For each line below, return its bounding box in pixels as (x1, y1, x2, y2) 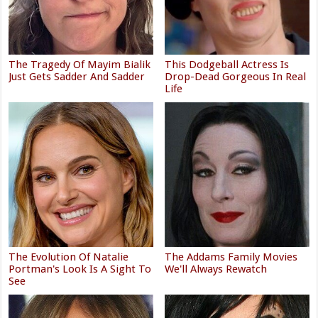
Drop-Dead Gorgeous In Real (165, 70, 307, 84)
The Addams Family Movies (165, 250, 298, 263)
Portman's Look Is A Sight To (9, 262, 152, 275)
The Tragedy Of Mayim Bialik (9, 58, 151, 72)
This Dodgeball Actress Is (165, 58, 290, 72)
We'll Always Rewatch (165, 262, 268, 275)
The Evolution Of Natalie (9, 250, 129, 263)
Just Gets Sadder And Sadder (9, 70, 146, 84)
